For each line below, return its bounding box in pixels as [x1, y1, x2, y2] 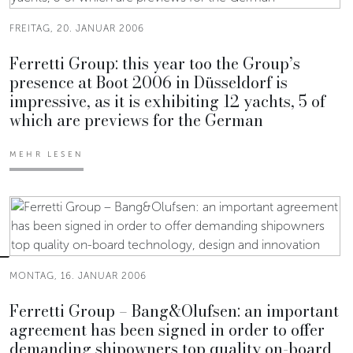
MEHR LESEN [9, 149, 84, 159]
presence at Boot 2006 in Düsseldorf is [9, 69, 288, 95]
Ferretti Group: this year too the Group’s [9, 50, 300, 76]
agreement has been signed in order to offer [9, 317, 325, 342]
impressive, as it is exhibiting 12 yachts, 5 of [9, 88, 325, 113]
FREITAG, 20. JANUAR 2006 [9, 22, 144, 34]
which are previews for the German [9, 107, 263, 132]
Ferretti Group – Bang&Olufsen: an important [9, 298, 339, 323]
